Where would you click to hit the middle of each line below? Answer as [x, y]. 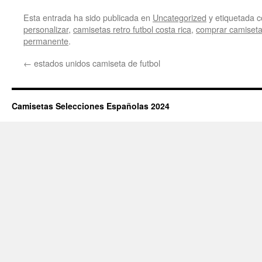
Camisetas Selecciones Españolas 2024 [91, 106]
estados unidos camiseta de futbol [96, 63]
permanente [46, 41]
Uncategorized [180, 17]
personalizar [46, 29]
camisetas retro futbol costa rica [132, 29]
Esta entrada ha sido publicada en [88, 17]
